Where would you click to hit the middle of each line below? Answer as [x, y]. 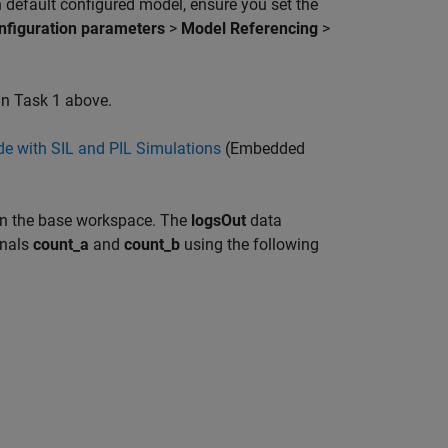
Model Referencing [249, 28]
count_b [152, 244]
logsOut [218, 220]
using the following [249, 244]
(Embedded [263, 148]
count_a [61, 244]
